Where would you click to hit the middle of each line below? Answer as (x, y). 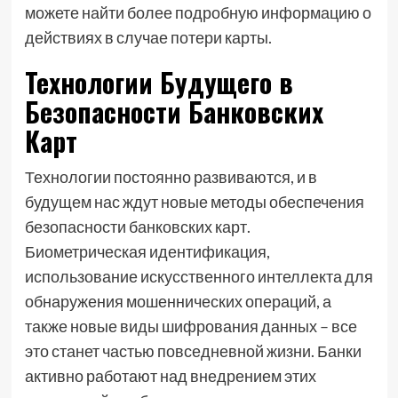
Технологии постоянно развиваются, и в (171, 177)
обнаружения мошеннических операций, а (178, 301)
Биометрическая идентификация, (147, 251)
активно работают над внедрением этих (170, 376)
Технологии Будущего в (159, 82)
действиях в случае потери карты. (148, 37)
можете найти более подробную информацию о (198, 12)
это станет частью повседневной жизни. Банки (193, 351)
